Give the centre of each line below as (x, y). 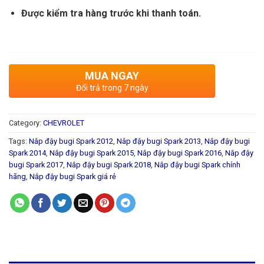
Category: (26, 123)
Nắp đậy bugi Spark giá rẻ (73, 177)
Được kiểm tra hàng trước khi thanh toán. (111, 14)
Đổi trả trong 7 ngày (112, 88)
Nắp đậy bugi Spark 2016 (179, 153)
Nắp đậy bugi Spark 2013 (159, 141)
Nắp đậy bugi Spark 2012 (71, 141)
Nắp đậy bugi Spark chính (197, 165)
